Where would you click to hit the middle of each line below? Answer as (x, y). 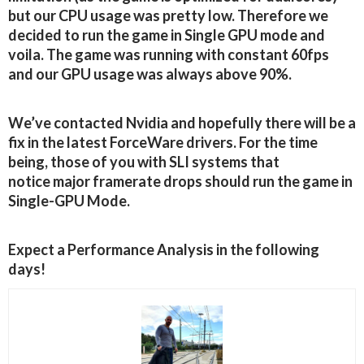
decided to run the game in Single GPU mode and (167, 35)
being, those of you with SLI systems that (144, 162)
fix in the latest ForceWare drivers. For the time (163, 143)
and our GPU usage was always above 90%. (150, 74)
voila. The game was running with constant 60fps (169, 55)
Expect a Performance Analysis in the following (164, 250)
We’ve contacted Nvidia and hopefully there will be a (182, 123)
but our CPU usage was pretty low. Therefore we (168, 16)
